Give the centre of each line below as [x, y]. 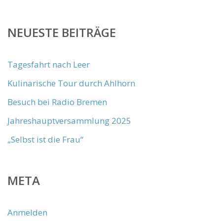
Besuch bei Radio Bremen [57, 102]
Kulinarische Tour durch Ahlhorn [71, 83]
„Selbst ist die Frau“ [45, 139]
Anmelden [27, 212]
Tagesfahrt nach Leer [49, 64]
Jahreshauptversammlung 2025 [69, 121]
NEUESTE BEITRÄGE [62, 32]
